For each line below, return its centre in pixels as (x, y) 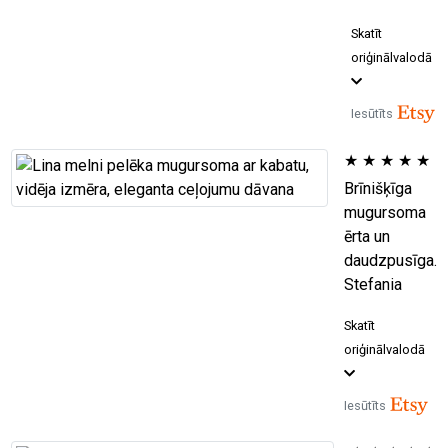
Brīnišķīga (377, 188)
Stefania (372, 284)
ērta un (366, 236)
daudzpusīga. (390, 260)
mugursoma (384, 212)
